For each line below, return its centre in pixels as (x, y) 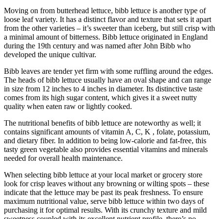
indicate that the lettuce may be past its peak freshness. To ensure (103, 193)
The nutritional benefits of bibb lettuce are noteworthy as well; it (102, 123)
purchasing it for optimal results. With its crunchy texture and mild (105, 210)
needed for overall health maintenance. (63, 158)
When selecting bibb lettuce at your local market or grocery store (103, 175)
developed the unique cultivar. (50, 55)
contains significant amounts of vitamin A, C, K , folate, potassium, (107, 132)
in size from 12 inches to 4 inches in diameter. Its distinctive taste (103, 89)
